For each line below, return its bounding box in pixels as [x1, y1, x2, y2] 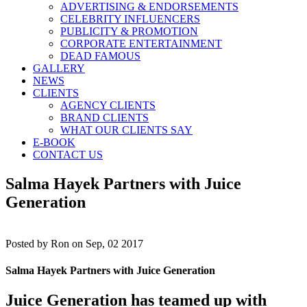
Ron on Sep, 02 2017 [51, 237, 143, 249]
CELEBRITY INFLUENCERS [60, 13, 200, 25]
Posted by [5, 237, 51, 249]
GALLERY [33, 62, 85, 74]
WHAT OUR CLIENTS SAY [60, 124, 193, 136]
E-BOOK [33, 136, 75, 148]
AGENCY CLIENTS [60, 99, 156, 111]
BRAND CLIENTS [60, 112, 149, 123]
